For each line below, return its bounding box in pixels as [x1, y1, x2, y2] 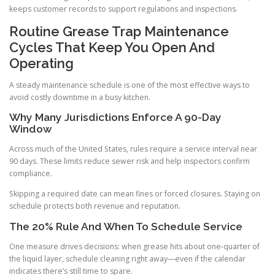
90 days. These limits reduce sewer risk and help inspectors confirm [9, 156, 250, 167]
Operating [9, 55, 74, 71]
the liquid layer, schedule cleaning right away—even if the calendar [9, 253, 246, 264]
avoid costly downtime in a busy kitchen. [9, 92, 150, 103]
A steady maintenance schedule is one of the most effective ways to [9, 80, 250, 91]
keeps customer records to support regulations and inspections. [9, 3, 238, 14]
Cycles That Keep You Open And [9, 39, 215, 55]
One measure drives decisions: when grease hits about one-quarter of [9, 241, 260, 252]
